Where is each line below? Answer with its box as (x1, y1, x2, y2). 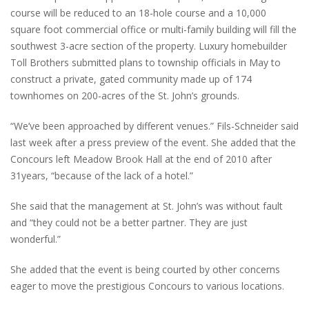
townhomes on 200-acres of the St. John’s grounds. (10, 88, 239, 102)
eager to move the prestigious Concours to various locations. (10, 279, 284, 292)
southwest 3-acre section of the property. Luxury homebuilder (10, 39, 287, 52)
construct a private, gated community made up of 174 (10, 72, 252, 86)
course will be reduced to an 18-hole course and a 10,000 (10, 6, 266, 19)
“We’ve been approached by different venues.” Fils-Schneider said (10, 119, 299, 132)
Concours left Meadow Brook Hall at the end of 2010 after (10, 152, 272, 166)
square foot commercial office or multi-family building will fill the (10, 22, 297, 36)
